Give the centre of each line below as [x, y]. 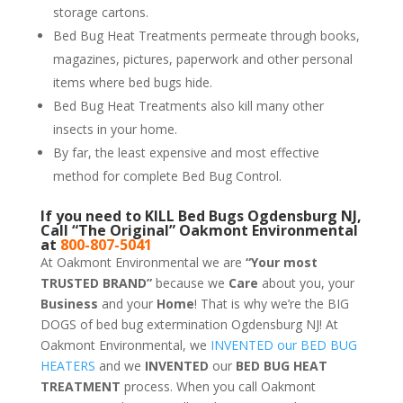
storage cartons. [100, 12]
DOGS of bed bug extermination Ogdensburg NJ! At [189, 324]
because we [192, 282]
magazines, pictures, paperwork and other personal [202, 58]
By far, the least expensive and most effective [186, 152]
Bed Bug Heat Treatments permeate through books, [206, 35]
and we [120, 365]
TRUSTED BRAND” [98, 282]
